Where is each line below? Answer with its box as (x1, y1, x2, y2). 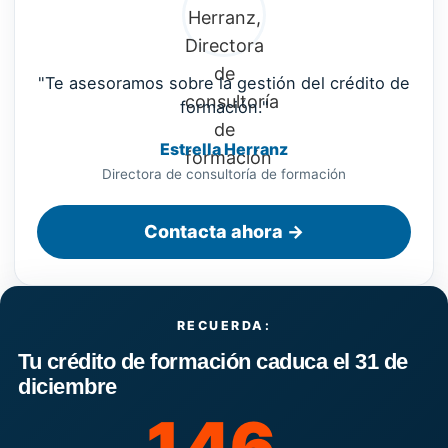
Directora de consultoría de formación (102, 166, 346, 183)
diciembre (18, 374, 117, 400)
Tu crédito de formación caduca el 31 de (18, 349, 408, 375)
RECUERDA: (176, 318, 272, 334)
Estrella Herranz (160, 139, 288, 160)
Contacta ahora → (144, 221, 304, 243)
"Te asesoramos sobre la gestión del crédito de (38, 73, 410, 94)
